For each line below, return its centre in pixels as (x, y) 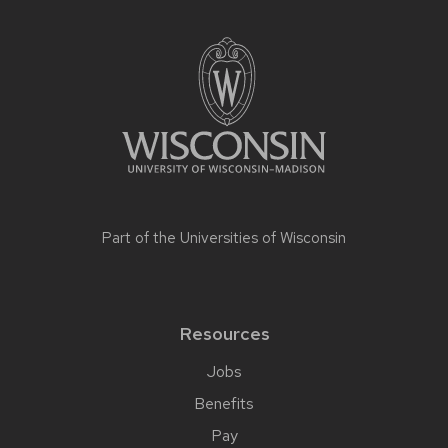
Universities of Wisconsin (263, 237)
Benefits (224, 403)
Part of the (141, 237)
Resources (224, 333)
